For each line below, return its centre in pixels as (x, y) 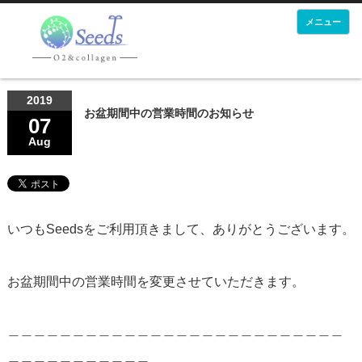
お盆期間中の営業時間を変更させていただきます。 (156, 281)
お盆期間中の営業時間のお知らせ (168, 113)
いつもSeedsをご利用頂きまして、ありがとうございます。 (181, 229)
